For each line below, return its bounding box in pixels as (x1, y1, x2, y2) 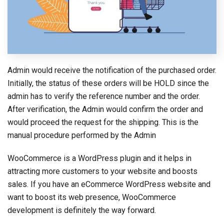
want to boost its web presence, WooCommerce (7, 192, 176, 202)
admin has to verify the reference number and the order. (7, 91, 200, 101)
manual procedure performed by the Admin (7, 130, 156, 140)
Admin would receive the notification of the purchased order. (7, 65, 216, 75)
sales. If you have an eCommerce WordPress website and (7, 179, 210, 189)
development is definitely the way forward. (7, 205, 156, 215)
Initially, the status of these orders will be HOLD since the (7, 78, 209, 88)
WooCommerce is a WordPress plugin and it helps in (7, 153, 191, 163)
